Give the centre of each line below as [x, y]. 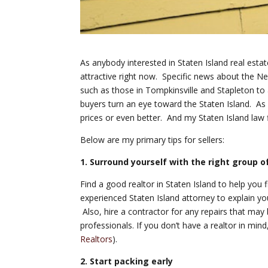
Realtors [97, 239]
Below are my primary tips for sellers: [153, 139]
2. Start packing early [127, 261]
